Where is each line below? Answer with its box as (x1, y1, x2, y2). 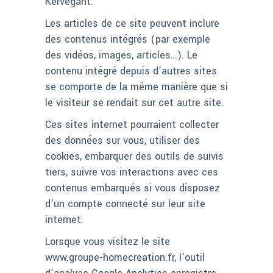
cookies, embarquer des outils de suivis (45, 149, 224, 164)
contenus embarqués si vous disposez (45, 181, 220, 196)
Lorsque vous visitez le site (45, 235, 170, 249)
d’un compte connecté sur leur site (45, 197, 205, 211)
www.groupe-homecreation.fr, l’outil (45, 250, 205, 265)
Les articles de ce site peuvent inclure (45, 16, 219, 31)
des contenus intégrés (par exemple (45, 32, 210, 47)
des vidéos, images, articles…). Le (45, 48, 197, 63)
